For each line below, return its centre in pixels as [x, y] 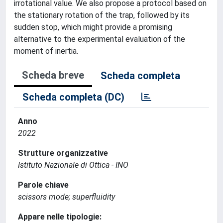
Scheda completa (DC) [73, 97]
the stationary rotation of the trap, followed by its [102, 15]
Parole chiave [43, 185]
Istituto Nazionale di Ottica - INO [73, 165]
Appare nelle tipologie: [60, 217]
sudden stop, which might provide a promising [93, 27]
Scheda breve [53, 75]
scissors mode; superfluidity [66, 197]
